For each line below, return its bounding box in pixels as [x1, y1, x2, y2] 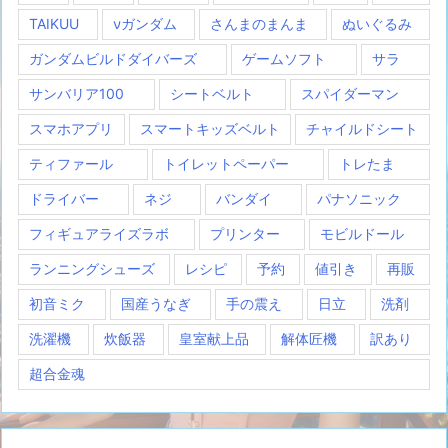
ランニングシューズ [29, 260, 155, 277]
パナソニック [316, 190, 401, 207]
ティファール [29, 155, 113, 172]
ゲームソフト [242, 50, 327, 67]
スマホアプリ [29, 120, 113, 137]
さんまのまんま [210, 15, 308, 32]
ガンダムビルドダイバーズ [29, 50, 197, 67]
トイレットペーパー [163, 155, 289, 172]
